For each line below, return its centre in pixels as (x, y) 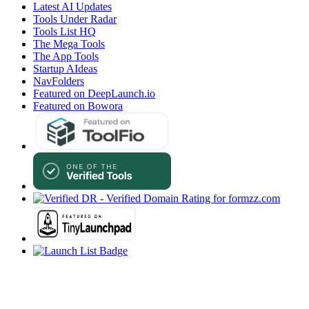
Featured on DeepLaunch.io (94, 94)
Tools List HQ (64, 32)
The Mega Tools (69, 44)
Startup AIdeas (65, 69)
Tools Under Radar (75, 19)
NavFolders (59, 81)
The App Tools (66, 57)
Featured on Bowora (78, 106)
